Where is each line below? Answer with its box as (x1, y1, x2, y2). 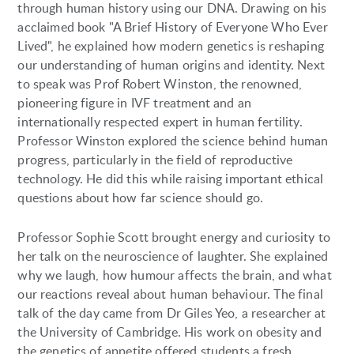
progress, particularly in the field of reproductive (17, 151, 293, 169)
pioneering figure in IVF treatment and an (17, 94, 251, 112)
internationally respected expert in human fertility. (17, 113, 303, 131)
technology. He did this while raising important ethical (17, 170, 324, 188)
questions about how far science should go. (17, 189, 264, 207)
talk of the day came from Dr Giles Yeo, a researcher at (17, 304, 326, 322)
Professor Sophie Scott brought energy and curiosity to (17, 228, 331, 247)
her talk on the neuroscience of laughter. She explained (17, 247, 329, 265)
